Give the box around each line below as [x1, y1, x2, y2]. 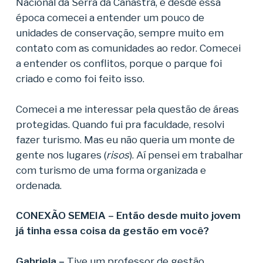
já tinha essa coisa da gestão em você [15, 225, 204, 237]
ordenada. [15, 179, 64, 191]
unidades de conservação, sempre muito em [15, 27, 224, 39]
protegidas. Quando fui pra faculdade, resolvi [15, 118, 224, 130]
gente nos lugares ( [15, 149, 106, 161]
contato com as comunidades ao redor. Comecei [15, 42, 241, 54]
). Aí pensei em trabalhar [129, 149, 243, 161]
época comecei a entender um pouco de [15, 12, 204, 23]
